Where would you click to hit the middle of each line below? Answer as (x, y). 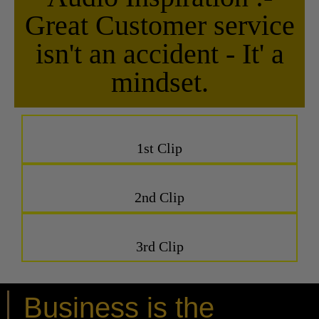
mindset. (159, 83)
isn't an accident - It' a (159, 54)
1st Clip (159, 148)
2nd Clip (159, 198)
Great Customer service (159, 26)
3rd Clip (159, 247)
